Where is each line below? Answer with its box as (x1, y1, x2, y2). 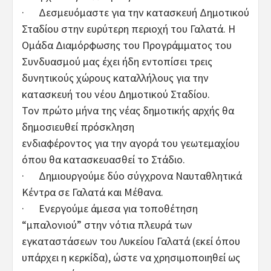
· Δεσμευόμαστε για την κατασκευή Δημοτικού (22, 5, 249, 19)
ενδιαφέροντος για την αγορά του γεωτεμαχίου (22, 135, 240, 150)
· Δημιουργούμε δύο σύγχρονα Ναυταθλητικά (22, 168, 242, 183)
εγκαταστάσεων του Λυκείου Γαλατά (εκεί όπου (22, 233, 240, 248)
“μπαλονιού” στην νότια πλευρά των (22, 217, 192, 232)
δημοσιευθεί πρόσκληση (22, 119, 134, 134)
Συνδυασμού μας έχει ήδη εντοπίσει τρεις (22, 54, 212, 68)
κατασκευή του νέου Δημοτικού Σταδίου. (22, 87, 210, 101)
